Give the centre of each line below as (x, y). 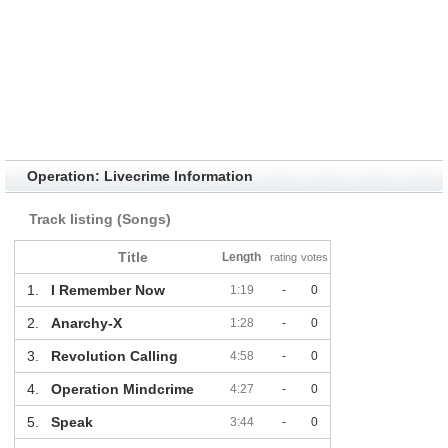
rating (284, 257)
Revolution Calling (114, 356)
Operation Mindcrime (122, 389)
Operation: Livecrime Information (139, 176)
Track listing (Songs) (99, 219)
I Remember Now (107, 290)
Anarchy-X (86, 323)
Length (242, 257)
